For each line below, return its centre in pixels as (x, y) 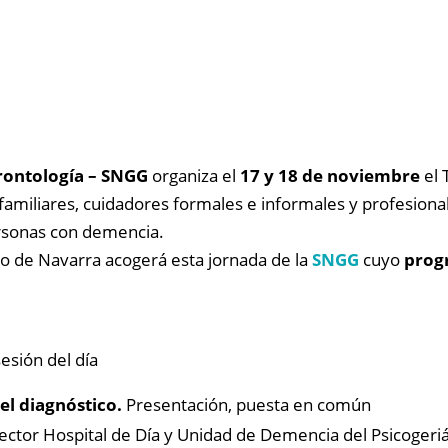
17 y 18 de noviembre (330, 175)
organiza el (194, 175)
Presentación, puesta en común (246, 404)
